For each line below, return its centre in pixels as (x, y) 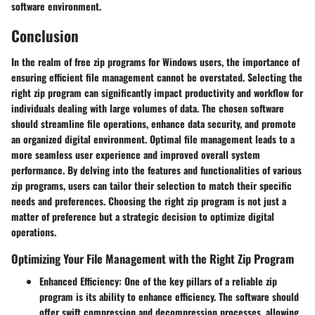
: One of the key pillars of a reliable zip (198, 281)
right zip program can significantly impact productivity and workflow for (157, 93)
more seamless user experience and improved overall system (136, 155)
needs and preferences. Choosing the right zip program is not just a (149, 201)
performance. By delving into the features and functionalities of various (156, 170)
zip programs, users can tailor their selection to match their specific (152, 186)
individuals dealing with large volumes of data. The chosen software (148, 108)
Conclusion (45, 35)
